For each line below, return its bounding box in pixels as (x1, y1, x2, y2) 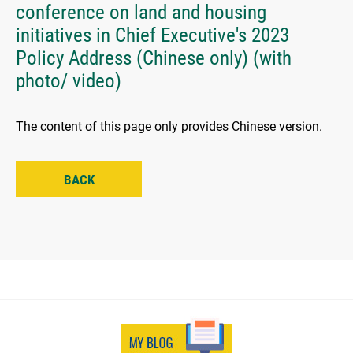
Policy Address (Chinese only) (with (16, 46, 292, 70)
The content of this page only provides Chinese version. (16, 119, 322, 135)
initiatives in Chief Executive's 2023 (16, 24, 289, 47)
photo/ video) (16, 69, 121, 93)
